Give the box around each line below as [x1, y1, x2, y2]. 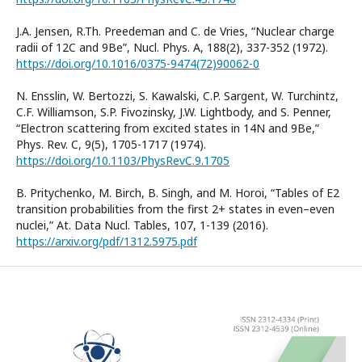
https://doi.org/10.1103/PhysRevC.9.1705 [16, 152, 229, 168]
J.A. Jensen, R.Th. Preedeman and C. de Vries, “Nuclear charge [16, 23, 335, 39]
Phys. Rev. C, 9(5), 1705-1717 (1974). [16, 136, 206, 152]
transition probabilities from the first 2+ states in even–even [16, 200, 335, 217]
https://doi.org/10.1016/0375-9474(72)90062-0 [16, 55, 259, 71]
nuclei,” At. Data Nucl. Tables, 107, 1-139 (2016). [16, 217, 268, 233]
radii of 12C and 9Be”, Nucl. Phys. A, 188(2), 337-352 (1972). [16, 39, 328, 55]
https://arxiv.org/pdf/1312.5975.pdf [16, 233, 197, 249]
